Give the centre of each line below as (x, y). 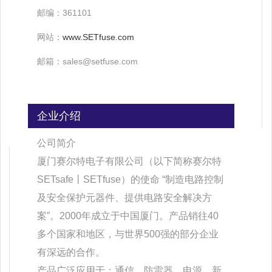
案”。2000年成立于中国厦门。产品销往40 (128, 216)
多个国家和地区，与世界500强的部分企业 (128, 234)
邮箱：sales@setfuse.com (87, 61)
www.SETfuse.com (98, 37)
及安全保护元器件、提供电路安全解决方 (124, 197)
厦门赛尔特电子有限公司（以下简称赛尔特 (129, 161)
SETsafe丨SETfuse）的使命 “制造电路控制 (130, 179)
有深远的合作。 (71, 252)
